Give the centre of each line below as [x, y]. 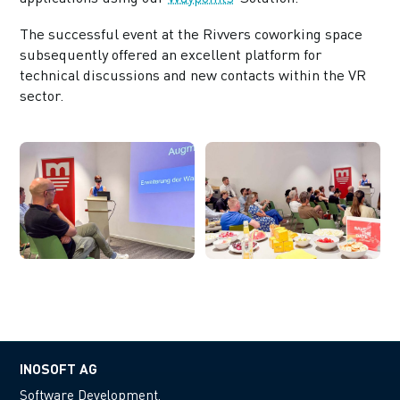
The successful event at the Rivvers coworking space [192, 34]
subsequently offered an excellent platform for [171, 55]
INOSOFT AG [59, 368]
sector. [42, 96]
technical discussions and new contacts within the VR [193, 75]
